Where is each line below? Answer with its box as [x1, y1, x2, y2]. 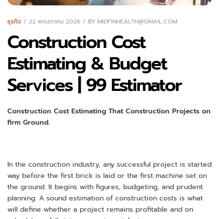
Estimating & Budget [7, 50, 167, 77]
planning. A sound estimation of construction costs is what [7, 193, 203, 204]
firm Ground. [7, 117, 50, 128]
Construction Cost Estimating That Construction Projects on [7, 106, 211, 117]
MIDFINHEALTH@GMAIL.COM [97, 17, 177, 26]
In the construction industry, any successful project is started [7, 159, 212, 170]
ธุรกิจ [7, 17, 21, 26]
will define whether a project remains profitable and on [7, 204, 193, 215]
